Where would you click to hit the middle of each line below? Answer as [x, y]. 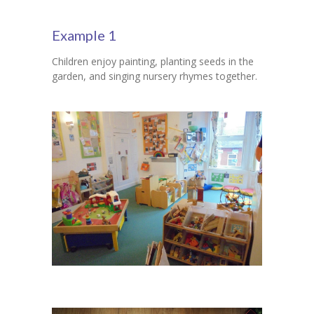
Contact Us [92, 28]
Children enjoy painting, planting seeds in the [153, 62]
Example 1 [84, 35]
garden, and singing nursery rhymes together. [155, 76]
